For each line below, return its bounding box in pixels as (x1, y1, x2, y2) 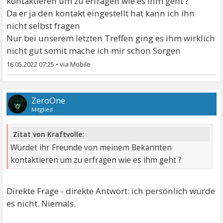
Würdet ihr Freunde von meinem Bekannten (10, 142, 172, 153)
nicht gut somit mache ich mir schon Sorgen (6, 45, 181, 57)
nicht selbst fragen (6, 20, 81, 32)
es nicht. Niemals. (6, 198, 76, 210)
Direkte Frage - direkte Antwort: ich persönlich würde (6, 185, 216, 197)
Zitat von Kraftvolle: (13, 129, 85, 139)
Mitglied (31, 106, 53, 113)
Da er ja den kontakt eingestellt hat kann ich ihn (6, 7, 195, 19)
